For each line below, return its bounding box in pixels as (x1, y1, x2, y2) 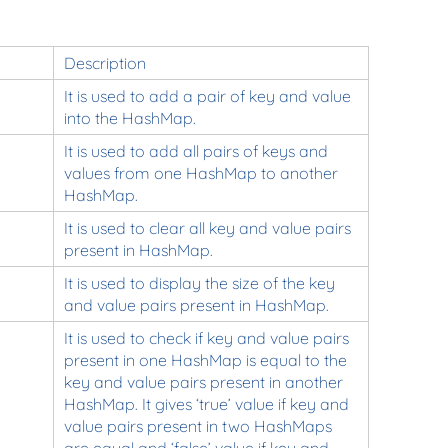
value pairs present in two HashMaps (63, 415, 332, 436)
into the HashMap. (63, 107, 196, 128)
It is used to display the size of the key (63, 272, 335, 293)
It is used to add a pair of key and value (63, 85, 351, 106)
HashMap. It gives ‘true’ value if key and (63, 393, 349, 414)
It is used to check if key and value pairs (63, 327, 349, 348)
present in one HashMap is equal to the (63, 349, 347, 370)
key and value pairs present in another (63, 371, 343, 392)
